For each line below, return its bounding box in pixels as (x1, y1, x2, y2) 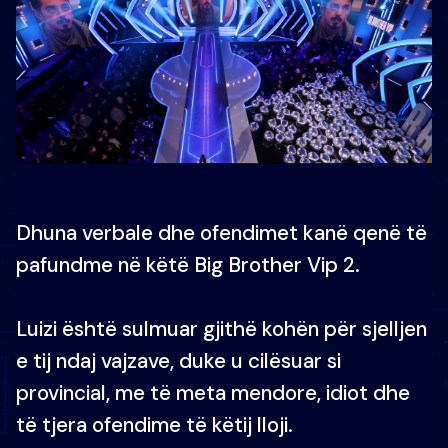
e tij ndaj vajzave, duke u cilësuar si (16, 347, 341, 375)
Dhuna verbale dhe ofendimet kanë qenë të (16, 219, 427, 247)
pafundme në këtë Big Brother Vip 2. (16, 251, 360, 279)
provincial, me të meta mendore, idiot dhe (16, 379, 410, 407)
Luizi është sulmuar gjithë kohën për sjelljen (16, 315, 427, 343)
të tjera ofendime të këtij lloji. (16, 411, 293, 439)
